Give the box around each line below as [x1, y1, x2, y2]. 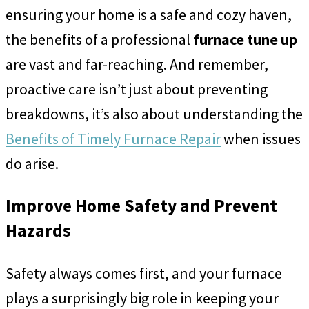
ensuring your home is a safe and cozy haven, [6, 4, 292, 24]
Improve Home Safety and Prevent [6, 195, 277, 217]
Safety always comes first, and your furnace [6, 263, 282, 283]
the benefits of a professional [6, 29, 193, 49]
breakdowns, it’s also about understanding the [6, 103, 303, 123]
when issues [221, 128, 301, 148]
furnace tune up [193, 29, 297, 49]
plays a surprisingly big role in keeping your [6, 288, 279, 308]
